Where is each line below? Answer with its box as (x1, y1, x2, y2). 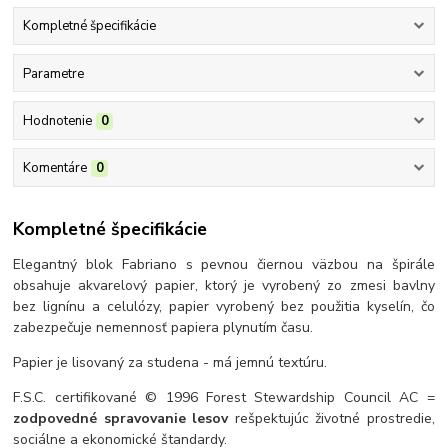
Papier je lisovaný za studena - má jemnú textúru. (13, 352, 328, 372)
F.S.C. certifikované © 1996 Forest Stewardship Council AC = (13, 387, 435, 407)
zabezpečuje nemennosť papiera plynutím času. (13, 317, 314, 337)
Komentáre (22, 159, 87, 178)
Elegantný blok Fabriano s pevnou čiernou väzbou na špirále (13, 254, 435, 274)
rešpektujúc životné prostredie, (228, 408, 435, 428)
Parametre (22, 64, 84, 83)
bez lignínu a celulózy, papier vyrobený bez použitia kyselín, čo (13, 296, 435, 316)
